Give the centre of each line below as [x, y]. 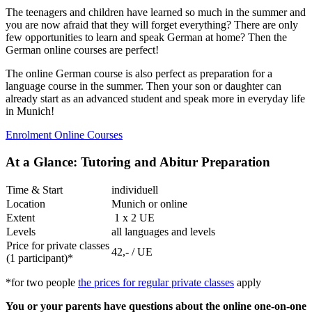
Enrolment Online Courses [64, 135]
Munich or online [149, 203]
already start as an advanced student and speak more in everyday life [155, 99]
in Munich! [30, 111]
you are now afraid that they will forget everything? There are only [152, 25]
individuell [135, 189]
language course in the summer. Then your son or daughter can [143, 86]
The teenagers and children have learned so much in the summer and [156, 13]
